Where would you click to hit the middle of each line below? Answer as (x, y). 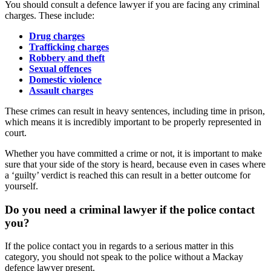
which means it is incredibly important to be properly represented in (133, 122)
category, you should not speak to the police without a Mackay (124, 257)
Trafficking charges (69, 47)
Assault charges (61, 91)
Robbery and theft (67, 58)
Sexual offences (60, 69)
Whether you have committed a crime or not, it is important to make (133, 154)
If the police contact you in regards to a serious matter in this (119, 246)
